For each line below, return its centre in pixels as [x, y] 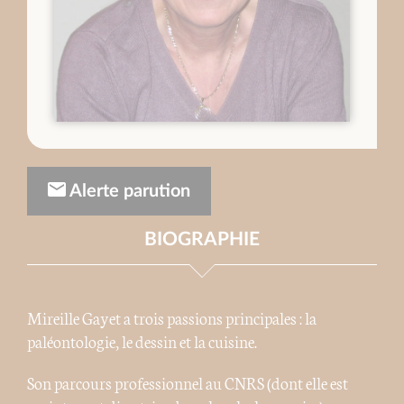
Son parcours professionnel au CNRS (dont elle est [188, 383]
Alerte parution [128, 192]
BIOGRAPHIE [202, 240]
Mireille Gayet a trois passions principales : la [172, 318]
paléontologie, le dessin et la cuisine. [142, 341]
